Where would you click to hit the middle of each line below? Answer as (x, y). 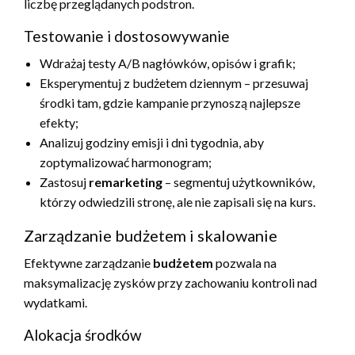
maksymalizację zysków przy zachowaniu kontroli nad (170, 282)
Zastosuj (64, 181)
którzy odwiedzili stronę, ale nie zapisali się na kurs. (177, 201)
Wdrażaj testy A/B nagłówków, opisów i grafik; (168, 63)
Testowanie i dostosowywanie (127, 36)
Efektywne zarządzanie (88, 262)
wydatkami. (55, 302)
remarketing (126, 181)
